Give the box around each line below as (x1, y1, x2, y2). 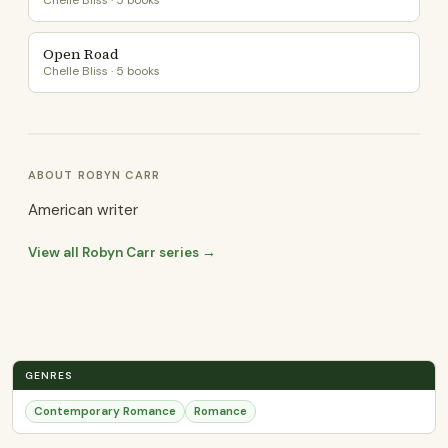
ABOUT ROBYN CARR (28, 168, 160, 182)
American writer (28, 200, 138, 220)
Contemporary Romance (34, 404, 176, 419)
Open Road (43, 44, 119, 64)
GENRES (25, 369, 74, 382)
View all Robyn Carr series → (28, 244, 216, 261)
